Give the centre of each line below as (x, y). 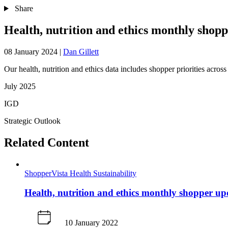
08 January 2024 (31, 51)
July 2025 (20, 86)
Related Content (47, 142)
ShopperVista (47, 173)
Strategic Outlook (32, 121)
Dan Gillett (81, 51)
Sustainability (115, 173)
